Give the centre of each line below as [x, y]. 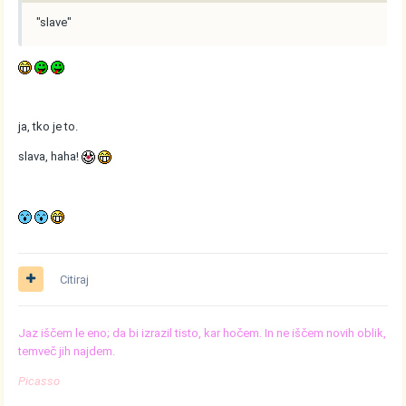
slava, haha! [50, 156]
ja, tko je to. [48, 126]
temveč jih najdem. [67, 351]
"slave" [54, 22]
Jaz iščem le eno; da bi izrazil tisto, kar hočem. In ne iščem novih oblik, [203, 333]
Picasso [39, 381]
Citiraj [75, 279]
